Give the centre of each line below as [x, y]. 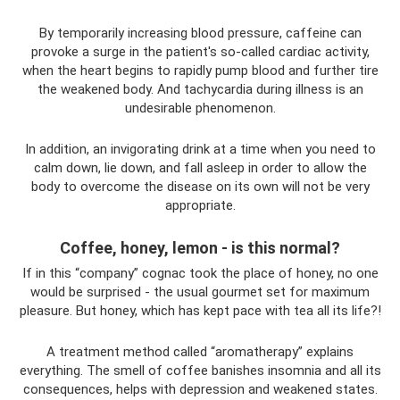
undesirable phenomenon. [200, 108]
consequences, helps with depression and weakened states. [200, 389]
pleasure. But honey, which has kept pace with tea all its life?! [200, 310]
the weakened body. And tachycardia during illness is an [200, 89]
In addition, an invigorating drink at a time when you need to [200, 149]
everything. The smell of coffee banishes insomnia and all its [200, 370]
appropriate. [200, 205]
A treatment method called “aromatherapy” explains [200, 351]
